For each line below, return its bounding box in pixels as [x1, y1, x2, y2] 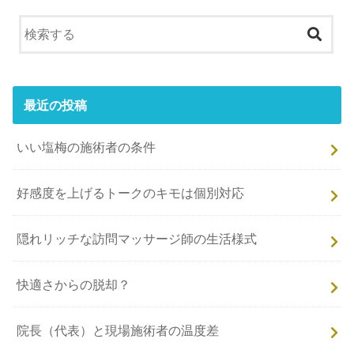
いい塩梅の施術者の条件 [17, 139, 156, 154]
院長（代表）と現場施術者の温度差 [17, 322, 220, 337]
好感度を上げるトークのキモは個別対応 [17, 185, 245, 200]
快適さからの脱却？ [17, 277, 131, 292]
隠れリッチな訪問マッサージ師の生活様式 [17, 231, 258, 246]
